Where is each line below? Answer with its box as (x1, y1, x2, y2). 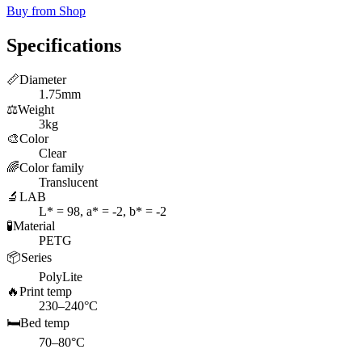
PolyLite (39, 269, 82, 284)
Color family (19, 160, 84, 175)
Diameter (19, 72, 66, 86)
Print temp (19, 284, 72, 298)
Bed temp (20, 315, 69, 330)
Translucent (39, 175, 98, 189)
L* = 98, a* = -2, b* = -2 (39, 204, 166, 218)
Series (21, 250, 52, 264)
